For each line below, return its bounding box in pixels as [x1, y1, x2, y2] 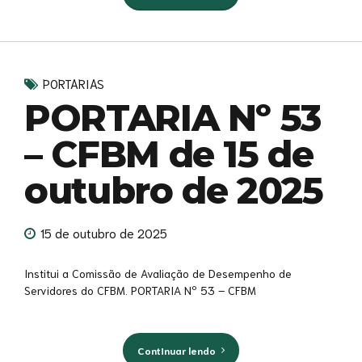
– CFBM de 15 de [24, 131, 314, 176]
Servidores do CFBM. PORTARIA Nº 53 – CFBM [24, 283, 256, 298]
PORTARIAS [43, 74, 104, 91]
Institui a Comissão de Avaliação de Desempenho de [24, 266, 292, 281]
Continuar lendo [137, 343, 216, 356]
